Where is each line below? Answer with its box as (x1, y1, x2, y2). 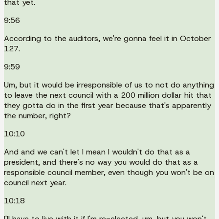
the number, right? (4, 110, 71, 121)
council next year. (4, 177, 66, 188)
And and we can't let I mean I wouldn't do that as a (4, 146, 190, 157)
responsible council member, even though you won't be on (4, 167, 214, 177)
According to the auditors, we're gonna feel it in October (4, 33, 211, 44)
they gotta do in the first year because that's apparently (4, 100, 211, 110)
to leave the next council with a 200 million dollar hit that (4, 89, 212, 100)
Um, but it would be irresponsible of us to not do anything (4, 79, 214, 90)
